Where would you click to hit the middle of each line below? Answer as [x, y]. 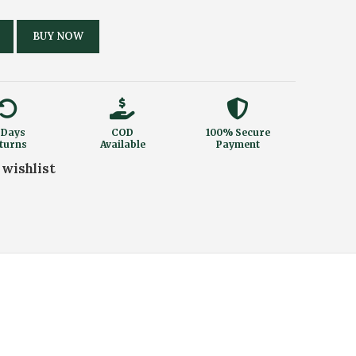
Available [122, 145]
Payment [238, 145]
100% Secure [238, 133]
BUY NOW [58, 37]
